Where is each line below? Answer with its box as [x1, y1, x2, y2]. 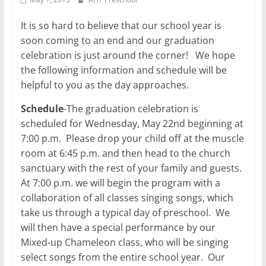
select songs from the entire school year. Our [20, 250, 225, 264]
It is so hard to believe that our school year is [20, 18, 221, 32]
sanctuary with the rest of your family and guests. [20, 161, 244, 175]
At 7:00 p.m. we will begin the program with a [20, 176, 220, 189]
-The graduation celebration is [63, 102, 198, 115]
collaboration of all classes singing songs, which [20, 191, 233, 204]
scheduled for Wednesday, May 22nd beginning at [20, 116, 243, 130]
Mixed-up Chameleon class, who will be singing [20, 235, 229, 249]
